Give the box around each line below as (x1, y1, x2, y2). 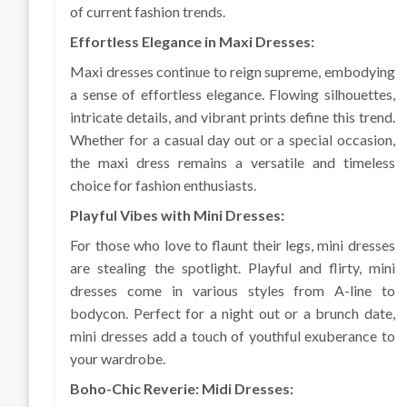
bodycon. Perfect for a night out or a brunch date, (70, 304, 395, 323)
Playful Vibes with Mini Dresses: (70, 206, 285, 224)
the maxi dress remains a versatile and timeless (70, 154, 395, 172)
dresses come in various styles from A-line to (70, 282, 395, 300)
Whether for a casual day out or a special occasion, (70, 131, 395, 149)
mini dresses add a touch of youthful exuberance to (70, 327, 395, 345)
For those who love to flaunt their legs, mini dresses (70, 236, 395, 254)
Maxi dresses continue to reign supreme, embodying (70, 63, 395, 81)
